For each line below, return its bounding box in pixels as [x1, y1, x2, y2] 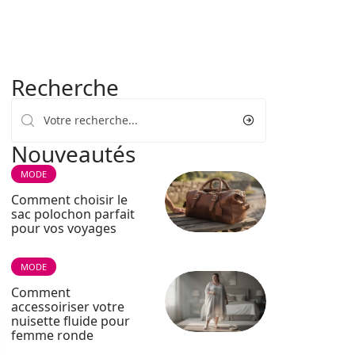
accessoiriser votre [11, 298, 124, 315]
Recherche [11, 72, 119, 102]
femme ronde [11, 326, 94, 344]
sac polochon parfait [11, 205, 135, 223]
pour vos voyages [11, 219, 116, 237]
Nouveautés [11, 139, 136, 169]
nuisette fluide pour [11, 312, 130, 330]
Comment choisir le [11, 191, 128, 208]
